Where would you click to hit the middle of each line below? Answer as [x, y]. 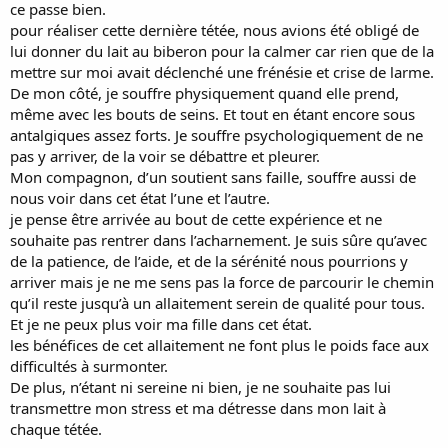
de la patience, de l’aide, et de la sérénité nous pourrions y [209, 260]
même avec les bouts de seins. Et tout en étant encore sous [212, 113]
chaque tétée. [56, 428]
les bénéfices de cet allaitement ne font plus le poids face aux [219, 344]
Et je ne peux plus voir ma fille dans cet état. [161, 323]
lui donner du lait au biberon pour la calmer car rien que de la [222, 50]
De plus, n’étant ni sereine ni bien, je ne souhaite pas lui [200, 386]
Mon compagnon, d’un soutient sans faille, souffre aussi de [213, 176]
